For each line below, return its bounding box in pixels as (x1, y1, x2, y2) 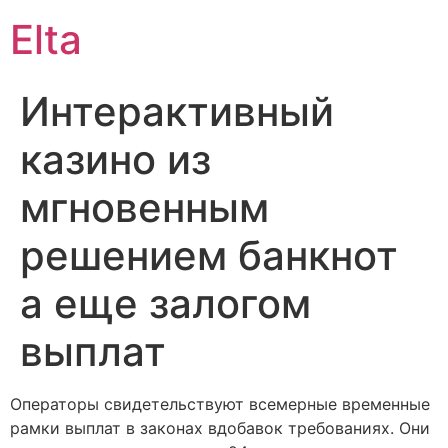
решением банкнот (20, 231, 398, 280)
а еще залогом (20, 279, 311, 328)
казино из (20, 135, 211, 184)
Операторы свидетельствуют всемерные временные (10, 394, 430, 414)
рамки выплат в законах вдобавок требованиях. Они (10, 418, 430, 438)
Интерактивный (20, 87, 334, 136)
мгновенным (20, 183, 269, 232)
